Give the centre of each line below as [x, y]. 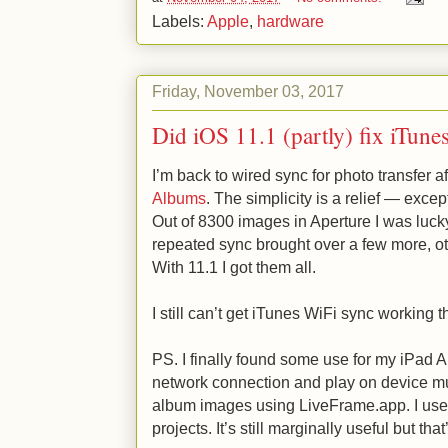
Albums [179, 197]
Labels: [179, 20]
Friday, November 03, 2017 [248, 91]
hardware [290, 20]
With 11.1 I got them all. [234, 266]
